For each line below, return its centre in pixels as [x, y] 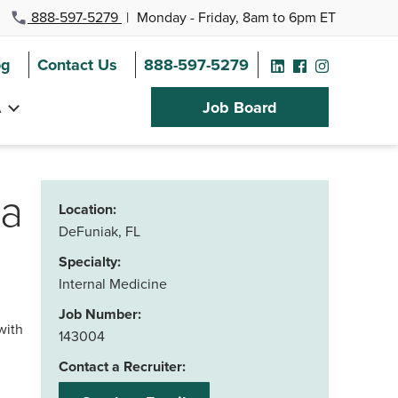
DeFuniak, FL [99, 231]
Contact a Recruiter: [122, 366]
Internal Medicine [113, 283]
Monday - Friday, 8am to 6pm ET [235, 17]
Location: [88, 209]
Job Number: [100, 314]
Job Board [240, 108]
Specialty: [90, 262]
